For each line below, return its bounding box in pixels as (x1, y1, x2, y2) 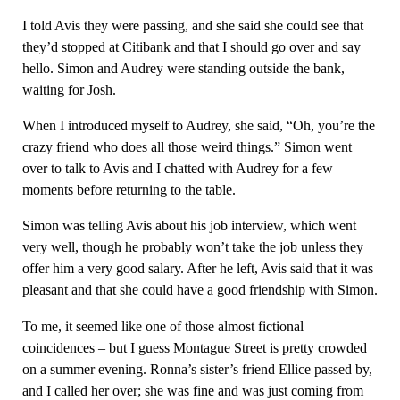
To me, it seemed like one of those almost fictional (21, 317, 304, 335)
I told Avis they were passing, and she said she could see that (21, 16, 363, 34)
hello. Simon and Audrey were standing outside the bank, (21, 59, 345, 77)
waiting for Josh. (21, 80, 116, 98)
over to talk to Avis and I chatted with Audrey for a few (21, 160, 333, 178)
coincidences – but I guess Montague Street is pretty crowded (21, 338, 367, 356)
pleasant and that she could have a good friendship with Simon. (21, 281, 378, 299)
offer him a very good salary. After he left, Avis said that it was (21, 260, 373, 278)
